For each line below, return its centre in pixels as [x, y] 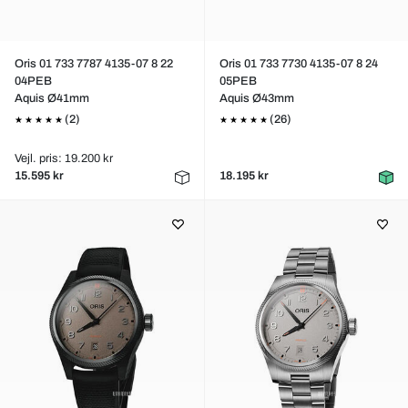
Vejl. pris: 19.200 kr [64, 158]
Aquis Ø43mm [256, 98]
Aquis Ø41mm [52, 98]
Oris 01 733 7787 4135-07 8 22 [94, 64]
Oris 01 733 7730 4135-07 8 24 [298, 64]
